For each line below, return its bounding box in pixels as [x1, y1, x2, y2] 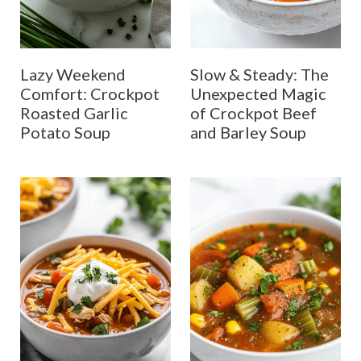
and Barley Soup [190, 122, 306, 143]
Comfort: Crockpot [19, 84, 160, 104]
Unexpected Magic [190, 84, 326, 104]
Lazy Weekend [19, 64, 126, 85]
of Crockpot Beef [190, 103, 317, 123]
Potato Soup [19, 122, 110, 143]
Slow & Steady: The [190, 64, 329, 85]
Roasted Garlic [19, 103, 128, 123]
